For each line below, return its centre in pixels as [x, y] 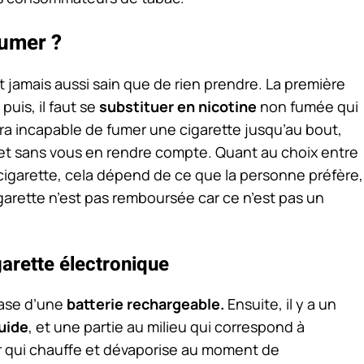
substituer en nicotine [178, 107]
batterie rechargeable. [145, 304]
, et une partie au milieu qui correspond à [167, 327]
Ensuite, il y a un [280, 304]
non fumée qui [308, 107]
